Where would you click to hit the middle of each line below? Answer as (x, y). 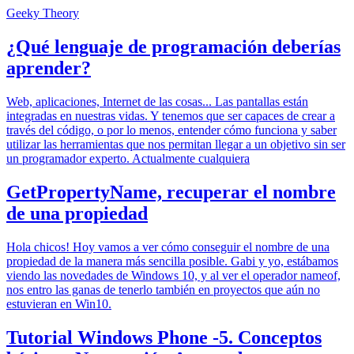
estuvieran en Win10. (59, 303)
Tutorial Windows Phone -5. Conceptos (164, 337)
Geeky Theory (43, 13)
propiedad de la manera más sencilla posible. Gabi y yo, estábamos (172, 261)
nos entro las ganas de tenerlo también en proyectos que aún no (163, 289)
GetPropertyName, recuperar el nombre (171, 192)
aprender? (49, 68)
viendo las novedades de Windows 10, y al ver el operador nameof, (173, 275)
